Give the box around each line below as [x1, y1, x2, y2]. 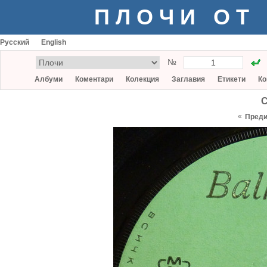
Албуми [35, 75, 63, 83]
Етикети [218, 75, 246, 83]
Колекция [126, 75, 159, 83]
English [41, 38, 66, 46]
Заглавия [172, 75, 205, 83]
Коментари [75, 75, 113, 83]
